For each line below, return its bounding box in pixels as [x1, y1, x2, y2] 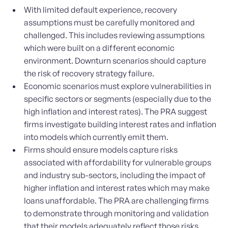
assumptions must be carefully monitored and [24, 17, 195, 28]
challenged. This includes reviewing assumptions [24, 30, 205, 41]
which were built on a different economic [24, 43, 175, 53]
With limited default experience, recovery [24, 5, 178, 15]
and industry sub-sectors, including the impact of [24, 170, 206, 181]
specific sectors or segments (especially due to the [24, 94, 212, 104]
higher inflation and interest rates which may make [24, 183, 210, 193]
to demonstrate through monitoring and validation [24, 208, 209, 219]
